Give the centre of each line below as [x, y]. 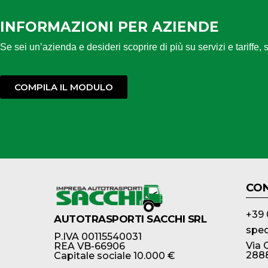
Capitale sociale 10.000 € [115, 255]
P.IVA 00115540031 [98, 236]
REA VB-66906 [89, 246]
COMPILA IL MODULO [64, 87]
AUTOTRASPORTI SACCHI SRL [130, 219]
